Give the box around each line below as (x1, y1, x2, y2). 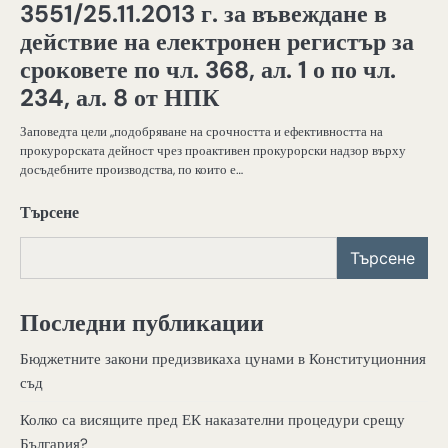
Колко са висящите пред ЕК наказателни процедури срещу (20, 409, 405, 430)
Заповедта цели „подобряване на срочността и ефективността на (20, 123, 383, 140)
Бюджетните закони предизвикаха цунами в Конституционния (20, 348, 426, 369)
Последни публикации (20, 306, 264, 338)
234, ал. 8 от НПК (20, 82, 219, 113)
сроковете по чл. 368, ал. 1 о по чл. (20, 54, 396, 85)
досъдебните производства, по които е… (20, 161, 243, 178)
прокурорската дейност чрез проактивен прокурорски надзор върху (20, 142, 406, 159)
